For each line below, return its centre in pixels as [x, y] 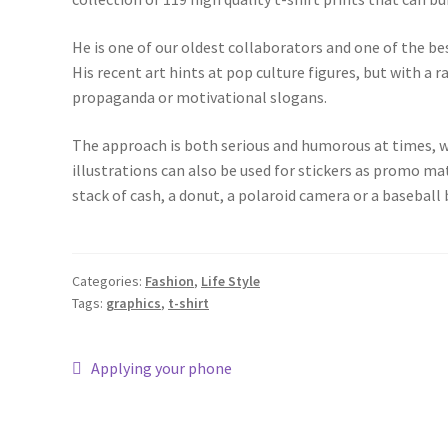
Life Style [230, 280]
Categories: [108, 280]
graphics [133, 302]
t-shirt [188, 302]
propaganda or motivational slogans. [199, 97]
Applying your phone [161, 367]
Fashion [169, 280]
